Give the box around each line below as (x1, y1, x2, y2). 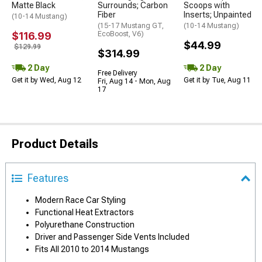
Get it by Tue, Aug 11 (184, 76, 251, 84)
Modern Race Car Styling (35, 195, 126, 205)
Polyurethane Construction (35, 220, 135, 229)
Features (27, 172, 68, 184)
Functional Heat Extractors (35, 208, 134, 217)
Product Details (12, 137, 98, 151)
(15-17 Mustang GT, (98, 22, 164, 30)
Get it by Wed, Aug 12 (12, 76, 81, 84)
